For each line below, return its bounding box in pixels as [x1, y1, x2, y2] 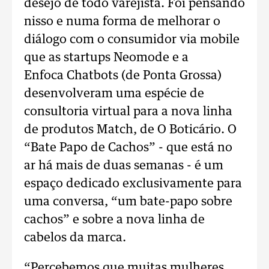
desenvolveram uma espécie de [24, 88, 204, 100]
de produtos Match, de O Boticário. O [24, 124, 237, 136]
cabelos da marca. [24, 232, 126, 244]
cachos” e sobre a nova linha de [24, 214, 205, 226]
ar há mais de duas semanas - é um [24, 160, 223, 172]
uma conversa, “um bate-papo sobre [24, 196, 232, 208]
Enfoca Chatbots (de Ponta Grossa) [24, 70, 222, 82]
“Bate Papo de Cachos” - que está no [24, 142, 232, 154]
